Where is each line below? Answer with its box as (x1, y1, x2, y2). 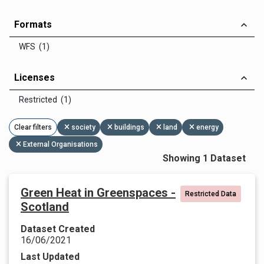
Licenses (14, 72, 55, 83)
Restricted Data (185, 190, 236, 198)
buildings (114, 123, 144, 131)
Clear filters (14, 123, 52, 131)
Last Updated (21, 251, 80, 262)
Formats (14, 19, 52, 30)
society (71, 123, 95, 131)
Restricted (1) (19, 95, 71, 104)
